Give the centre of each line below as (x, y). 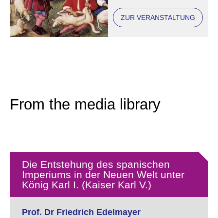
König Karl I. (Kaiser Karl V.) (87, 185)
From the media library (85, 104)
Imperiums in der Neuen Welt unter (103, 174)
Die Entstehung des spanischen (96, 164)
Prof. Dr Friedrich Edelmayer (81, 212)
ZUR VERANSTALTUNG (158, 18)
